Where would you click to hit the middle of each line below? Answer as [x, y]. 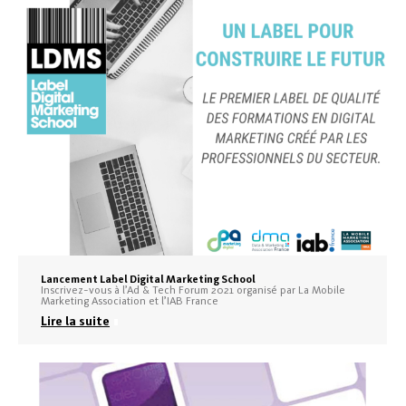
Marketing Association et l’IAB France [130, 300]
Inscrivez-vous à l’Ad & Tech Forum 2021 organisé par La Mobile [193, 290]
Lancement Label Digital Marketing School [148, 279]
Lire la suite [75, 321]
